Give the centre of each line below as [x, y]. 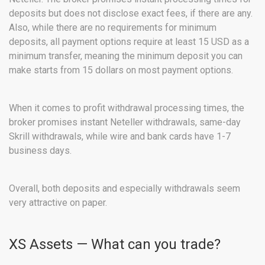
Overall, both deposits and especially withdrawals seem [125, 189]
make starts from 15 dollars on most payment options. [121, 70]
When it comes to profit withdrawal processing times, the [127, 108]
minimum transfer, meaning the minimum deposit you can [126, 56]
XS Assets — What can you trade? [115, 245]
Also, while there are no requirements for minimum [113, 28]
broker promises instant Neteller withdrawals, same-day [125, 122]
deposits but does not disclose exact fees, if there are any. [131, 14]
